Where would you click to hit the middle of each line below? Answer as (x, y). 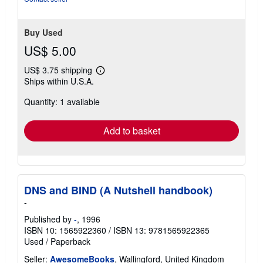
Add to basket (131, 130)
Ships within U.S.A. (59, 81)
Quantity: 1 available (62, 101)
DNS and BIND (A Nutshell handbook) (118, 190)
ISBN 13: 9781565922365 (161, 230)
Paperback (70, 241)
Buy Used (43, 32)
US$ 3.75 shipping (59, 70)
